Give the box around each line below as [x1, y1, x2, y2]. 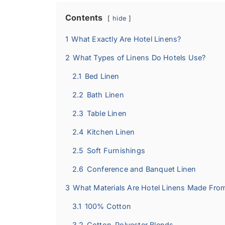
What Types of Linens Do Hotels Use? [73, 53, 206, 62]
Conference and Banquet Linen [86, 165, 196, 174]
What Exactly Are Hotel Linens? [71, 35, 181, 44]
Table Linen [86, 109, 127, 118]
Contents [65, 13, 103, 23]
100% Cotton [84, 202, 132, 211]
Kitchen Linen [86, 128, 135, 137]
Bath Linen [86, 90, 124, 99]
